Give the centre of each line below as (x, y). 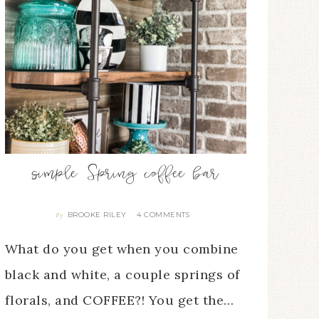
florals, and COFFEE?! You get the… (119, 300)
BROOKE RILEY (97, 215)
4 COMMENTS (163, 215)
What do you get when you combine (121, 249)
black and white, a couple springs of (122, 275)
